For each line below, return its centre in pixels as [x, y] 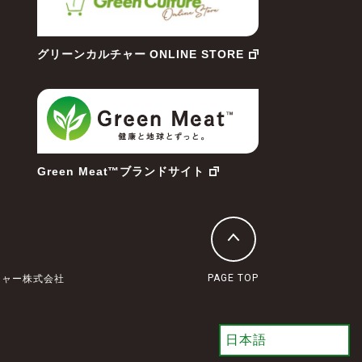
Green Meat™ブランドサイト [121, 171]
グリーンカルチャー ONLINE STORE [140, 54]
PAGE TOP [233, 278]
